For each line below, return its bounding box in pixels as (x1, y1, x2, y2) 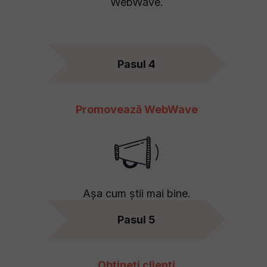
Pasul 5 (117, 213, 156, 226)
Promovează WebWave (75, 103, 198, 116)
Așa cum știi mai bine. (82, 187, 191, 200)
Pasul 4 (117, 58, 156, 70)
